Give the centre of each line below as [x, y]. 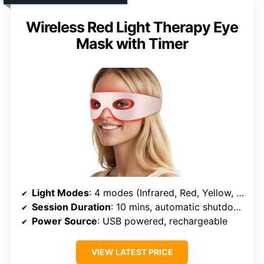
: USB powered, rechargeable [162, 221]
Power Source [65, 221]
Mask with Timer [132, 43]
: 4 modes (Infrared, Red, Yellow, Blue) [163, 192]
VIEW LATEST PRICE [132, 252]
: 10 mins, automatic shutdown [172, 207]
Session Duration [71, 207]
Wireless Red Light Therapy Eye [132, 27]
